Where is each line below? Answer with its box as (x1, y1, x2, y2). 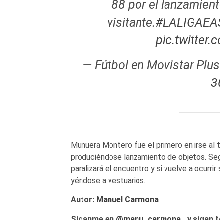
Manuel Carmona (96, 194, 159, 204)
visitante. (107, 15, 155, 30)
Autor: (70, 194, 96, 204)
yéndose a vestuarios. (70, 175, 145, 185)
